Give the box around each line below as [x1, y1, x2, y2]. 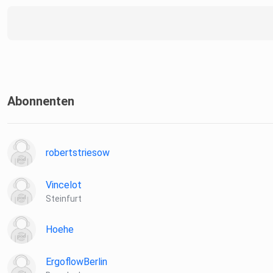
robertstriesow [46, 147, 110, 159]
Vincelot [46, 179, 82, 191]
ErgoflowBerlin [46, 256, 107, 268]
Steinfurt [46, 194, 82, 204]
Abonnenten [7, 94, 74, 109]
